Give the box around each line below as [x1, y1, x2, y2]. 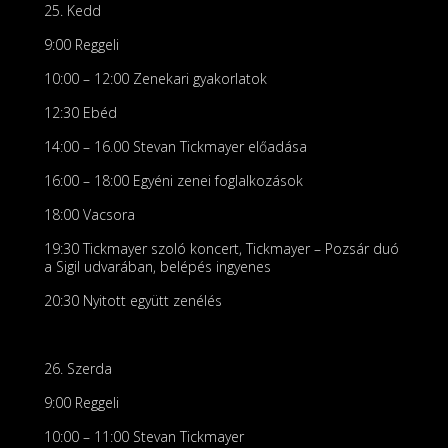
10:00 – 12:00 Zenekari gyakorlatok [44, 69, 267, 88]
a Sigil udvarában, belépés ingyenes [44, 257, 271, 276]
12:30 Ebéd [44, 103, 117, 122]
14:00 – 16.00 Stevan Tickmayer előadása [44, 137, 307, 156]
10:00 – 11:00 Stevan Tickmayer [44, 427, 244, 446]
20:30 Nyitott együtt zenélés [44, 291, 222, 310]
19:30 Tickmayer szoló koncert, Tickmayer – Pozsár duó [44, 239, 399, 258]
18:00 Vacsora [44, 205, 135, 224]
